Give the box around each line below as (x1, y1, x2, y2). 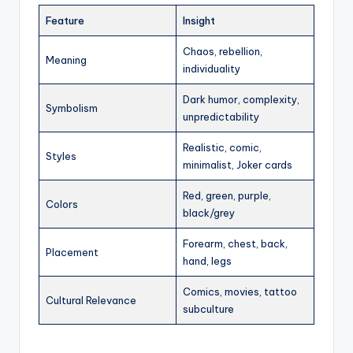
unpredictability (183, 110, 259, 123)
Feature (46, 13, 84, 27)
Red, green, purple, (183, 188, 271, 202)
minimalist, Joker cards (183, 158, 292, 171)
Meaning (46, 53, 87, 66)
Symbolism (46, 101, 98, 114)
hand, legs (183, 254, 232, 267)
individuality (183, 61, 240, 75)
